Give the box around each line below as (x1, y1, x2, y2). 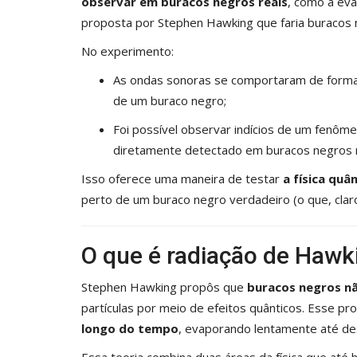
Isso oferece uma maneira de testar (81, 170, 283, 186)
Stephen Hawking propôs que (81, 278, 247, 295)
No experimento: (81, 42, 174, 59)
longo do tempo (81, 320, 178, 336)
